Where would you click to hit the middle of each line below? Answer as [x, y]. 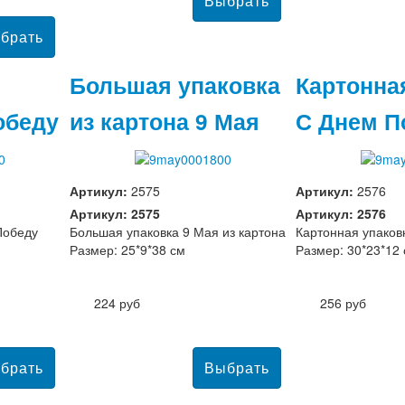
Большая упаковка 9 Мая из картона [178, 231]
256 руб [343, 302]
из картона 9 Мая [165, 121]
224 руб [117, 302]
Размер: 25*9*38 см [127, 249]
